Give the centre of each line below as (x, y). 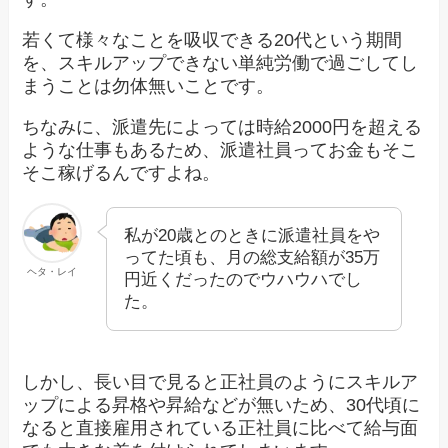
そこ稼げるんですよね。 (121, 172)
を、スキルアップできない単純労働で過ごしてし (220, 62)
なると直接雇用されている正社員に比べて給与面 (220, 427)
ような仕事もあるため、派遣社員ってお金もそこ (220, 149)
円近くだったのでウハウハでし (243, 279)
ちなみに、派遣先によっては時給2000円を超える (222, 126)
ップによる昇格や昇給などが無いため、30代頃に (221, 404)
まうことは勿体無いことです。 (148, 85)
